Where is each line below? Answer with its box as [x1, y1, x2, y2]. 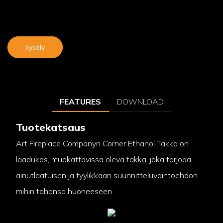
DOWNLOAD [116, 96, 164, 107]
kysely [25, 42, 45, 52]
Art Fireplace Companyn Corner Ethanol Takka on [15, 138, 189, 149]
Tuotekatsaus [15, 120, 86, 133]
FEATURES [59, 96, 101, 107]
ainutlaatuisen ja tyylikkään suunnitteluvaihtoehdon [15, 170, 198, 181]
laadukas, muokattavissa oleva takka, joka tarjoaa [15, 154, 191, 165]
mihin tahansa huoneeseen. [15, 186, 113, 197]
